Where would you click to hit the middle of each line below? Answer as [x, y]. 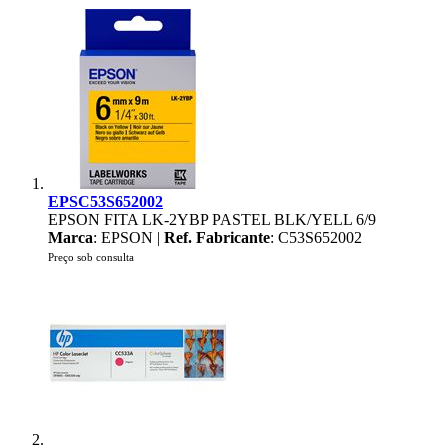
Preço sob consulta [91, 257]
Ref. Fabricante [217, 237]
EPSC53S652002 [105, 201]
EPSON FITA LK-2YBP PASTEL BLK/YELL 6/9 [212, 219]
